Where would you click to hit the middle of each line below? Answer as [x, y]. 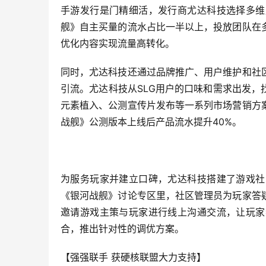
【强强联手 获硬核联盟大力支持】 [133, 257]
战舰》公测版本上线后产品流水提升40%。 [151, 122]
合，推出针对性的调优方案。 [122, 229]
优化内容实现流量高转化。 [118, 44]
